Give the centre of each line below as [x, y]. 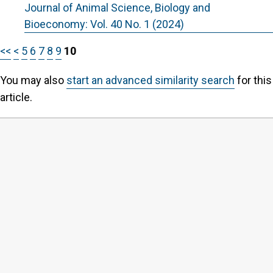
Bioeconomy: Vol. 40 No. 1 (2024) [104, 24]
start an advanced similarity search [151, 80]
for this [253, 80]
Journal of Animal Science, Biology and [117, 8]
